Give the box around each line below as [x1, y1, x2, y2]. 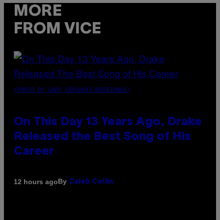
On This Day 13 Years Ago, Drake [14, 117, 202, 128]
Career [14, 146, 54, 158]
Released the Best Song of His [14, 132, 191, 143]
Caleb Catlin [69, 179, 113, 186]
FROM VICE [14, 22, 101, 36]
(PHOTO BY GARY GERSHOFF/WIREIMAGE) [14, 86, 131, 94]
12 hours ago [14, 177, 58, 186]
